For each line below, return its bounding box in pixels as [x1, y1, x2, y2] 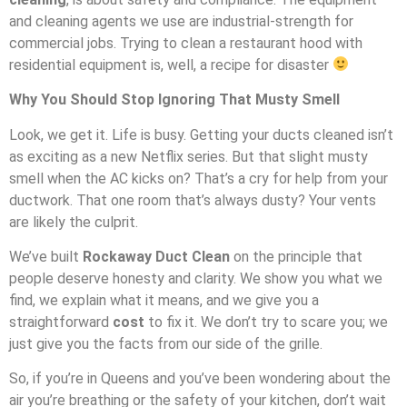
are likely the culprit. [9, 213, 138, 231]
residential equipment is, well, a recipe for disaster [9, 55, 333, 74]
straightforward [9, 313, 113, 331]
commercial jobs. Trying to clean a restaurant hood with [9, 34, 362, 52]
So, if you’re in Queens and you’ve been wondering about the [9, 370, 391, 388]
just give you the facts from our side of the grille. [9, 334, 323, 352]
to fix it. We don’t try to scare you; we [144, 313, 388, 331]
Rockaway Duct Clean [83, 247, 230, 265]
